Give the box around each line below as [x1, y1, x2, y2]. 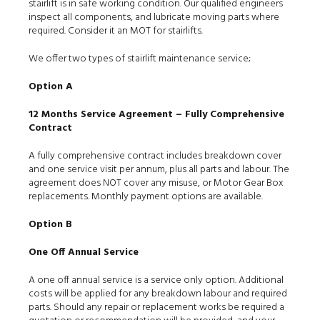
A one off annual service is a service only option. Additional [29, 272, 284, 289]
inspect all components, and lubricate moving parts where [29, 9, 279, 26]
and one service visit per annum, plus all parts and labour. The [29, 161, 289, 178]
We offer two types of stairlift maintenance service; [29, 51, 251, 67]
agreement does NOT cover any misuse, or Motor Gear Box [29, 175, 284, 191]
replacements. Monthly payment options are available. [29, 189, 263, 205]
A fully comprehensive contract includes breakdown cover [29, 148, 281, 164]
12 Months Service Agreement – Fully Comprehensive [29, 106, 284, 123]
